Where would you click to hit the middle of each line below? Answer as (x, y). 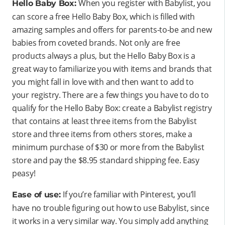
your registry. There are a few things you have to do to (110, 95)
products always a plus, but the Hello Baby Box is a (104, 55)
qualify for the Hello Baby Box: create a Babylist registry (112, 108)
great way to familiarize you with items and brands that (112, 69)
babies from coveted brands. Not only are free (96, 42)
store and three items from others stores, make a (102, 134)
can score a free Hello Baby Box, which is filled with (104, 16)
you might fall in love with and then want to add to (103, 82)
